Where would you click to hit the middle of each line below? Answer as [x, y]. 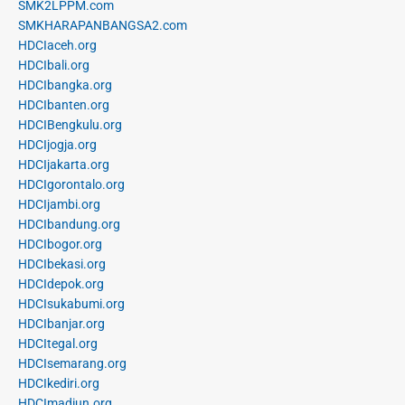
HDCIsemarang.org [72, 363]
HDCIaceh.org [57, 45]
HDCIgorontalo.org [71, 184]
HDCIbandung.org [69, 224]
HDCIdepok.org [61, 283]
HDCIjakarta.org [64, 164]
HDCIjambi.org [59, 204]
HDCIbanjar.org [61, 323]
